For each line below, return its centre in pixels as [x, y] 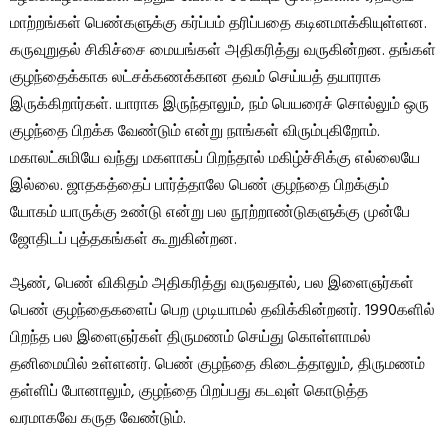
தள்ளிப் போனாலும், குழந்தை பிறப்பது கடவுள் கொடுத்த [189, 392]
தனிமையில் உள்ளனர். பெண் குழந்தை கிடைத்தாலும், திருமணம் [217, 365]
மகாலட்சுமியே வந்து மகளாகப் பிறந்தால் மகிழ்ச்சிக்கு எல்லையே [215, 159]
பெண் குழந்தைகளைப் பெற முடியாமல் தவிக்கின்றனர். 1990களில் [222, 311]
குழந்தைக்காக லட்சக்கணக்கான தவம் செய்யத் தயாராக [195, 78]
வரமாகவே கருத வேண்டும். [98, 419]
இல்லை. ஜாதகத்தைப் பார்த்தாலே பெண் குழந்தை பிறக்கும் [199, 186]
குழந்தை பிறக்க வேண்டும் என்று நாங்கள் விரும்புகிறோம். [195, 132]
